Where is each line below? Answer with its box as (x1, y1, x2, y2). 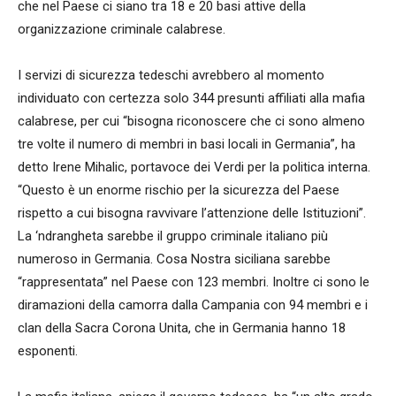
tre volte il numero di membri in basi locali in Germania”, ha (18, 135, 355, 152)
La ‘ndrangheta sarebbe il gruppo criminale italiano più (18, 227, 328, 244)
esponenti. (18, 342, 78, 359)
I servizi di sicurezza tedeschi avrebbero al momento (18, 66, 324, 83)
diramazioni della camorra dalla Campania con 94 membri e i (18, 296, 368, 313)
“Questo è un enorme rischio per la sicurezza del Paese (18, 181, 339, 198)
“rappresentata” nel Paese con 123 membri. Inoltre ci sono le (18, 273, 369, 290)
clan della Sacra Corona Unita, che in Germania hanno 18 (18, 319, 346, 336)
